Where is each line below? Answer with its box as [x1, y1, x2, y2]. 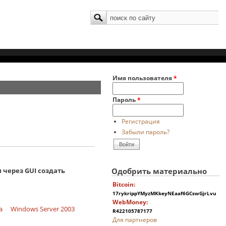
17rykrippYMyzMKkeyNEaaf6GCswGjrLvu [112, 189, 217, 197]
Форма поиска [90, 12, 133, 19]
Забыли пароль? [121, 127, 169, 136]
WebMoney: [112, 197, 148, 206]
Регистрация [121, 117, 160, 125]
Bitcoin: [112, 180, 136, 189]
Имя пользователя [112, 74, 174, 82]
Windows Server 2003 [10, 204, 75, 213]
